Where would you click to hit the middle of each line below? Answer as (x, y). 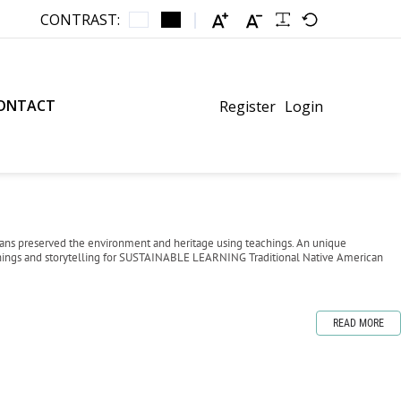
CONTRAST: (80, 20)
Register (247, 106)
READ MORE (358, 323)
